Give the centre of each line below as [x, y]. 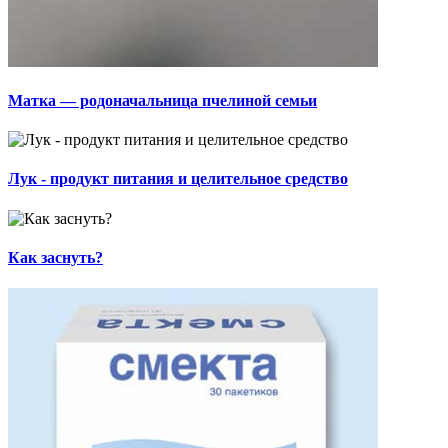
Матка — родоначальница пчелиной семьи [162, 100]
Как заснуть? [55, 257]
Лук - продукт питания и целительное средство [178, 179]
